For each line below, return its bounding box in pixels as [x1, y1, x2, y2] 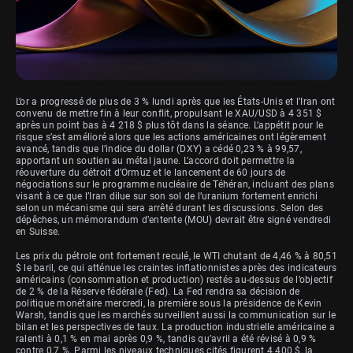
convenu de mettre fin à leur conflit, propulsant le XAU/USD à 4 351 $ [16, 108, 322, 120]
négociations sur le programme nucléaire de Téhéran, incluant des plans [16, 179, 334, 191]
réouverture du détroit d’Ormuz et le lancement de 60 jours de [16, 167, 286, 179]
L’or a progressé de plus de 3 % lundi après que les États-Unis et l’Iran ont [16, 96, 336, 108]
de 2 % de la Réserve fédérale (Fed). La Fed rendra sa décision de [16, 286, 300, 298]
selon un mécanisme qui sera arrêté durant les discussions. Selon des [16, 203, 324, 214]
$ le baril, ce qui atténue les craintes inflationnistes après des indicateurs [16, 262, 337, 274]
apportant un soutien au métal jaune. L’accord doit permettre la [16, 155, 295, 167]
